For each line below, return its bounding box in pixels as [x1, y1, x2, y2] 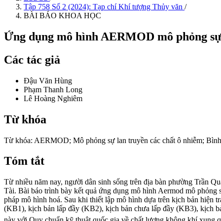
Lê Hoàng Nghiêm [24, 94, 82, 103]
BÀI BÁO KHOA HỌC [24, 11, 101, 20]
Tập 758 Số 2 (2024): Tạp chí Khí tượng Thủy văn [24, 2, 184, 11]
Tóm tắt [4, 154, 44, 168]
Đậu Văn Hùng [24, 76, 72, 85]
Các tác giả [4, 53, 60, 66]
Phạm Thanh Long [24, 85, 82, 94]
